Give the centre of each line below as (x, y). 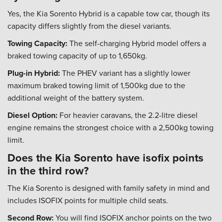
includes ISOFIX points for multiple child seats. (88, 200)
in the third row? (48, 170)
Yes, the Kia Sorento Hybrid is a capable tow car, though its (109, 13)
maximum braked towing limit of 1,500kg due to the (96, 85)
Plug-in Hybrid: (34, 73)
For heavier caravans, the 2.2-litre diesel (128, 115)
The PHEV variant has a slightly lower (125, 73)
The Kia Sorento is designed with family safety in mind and (109, 188)
